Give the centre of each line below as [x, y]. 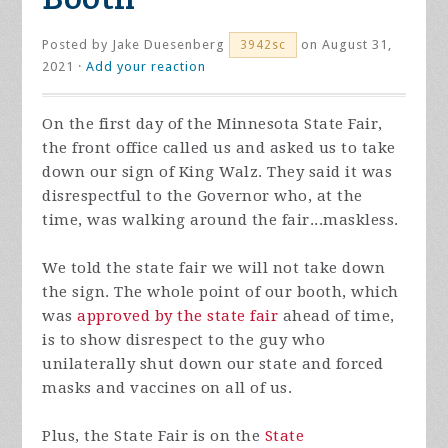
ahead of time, [336, 315]
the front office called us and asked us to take [219, 147]
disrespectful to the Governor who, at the [202, 195]
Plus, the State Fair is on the [153, 435]
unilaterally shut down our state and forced [213, 363]
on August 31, [345, 44]
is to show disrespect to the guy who [184, 339]
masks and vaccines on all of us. [167, 387]
